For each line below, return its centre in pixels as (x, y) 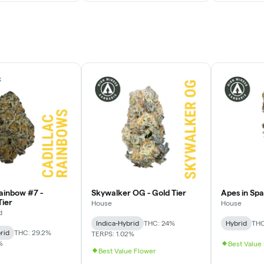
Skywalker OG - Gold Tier (139, 192)
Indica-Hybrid (118, 223)
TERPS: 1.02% (113, 233)
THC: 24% (159, 223)
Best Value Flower (127, 250)
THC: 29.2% (33, 232)
